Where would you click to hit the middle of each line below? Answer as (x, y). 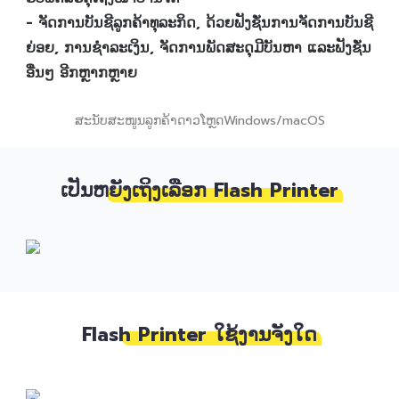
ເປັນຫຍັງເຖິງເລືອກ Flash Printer (199, 191)
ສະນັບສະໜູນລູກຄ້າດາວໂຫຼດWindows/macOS (199, 120)
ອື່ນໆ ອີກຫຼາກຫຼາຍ (81, 73)
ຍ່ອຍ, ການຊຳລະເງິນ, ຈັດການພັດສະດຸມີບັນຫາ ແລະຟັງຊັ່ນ (198, 49)
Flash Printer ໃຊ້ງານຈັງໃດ (199, 334)
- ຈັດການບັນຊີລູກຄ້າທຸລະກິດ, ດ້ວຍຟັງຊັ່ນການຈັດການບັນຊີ (199, 24)
